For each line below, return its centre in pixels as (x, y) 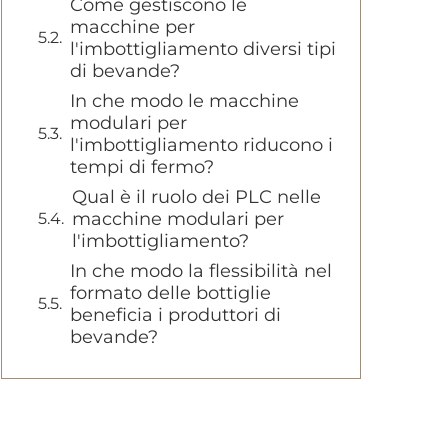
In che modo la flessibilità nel (201, 271)
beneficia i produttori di (175, 315)
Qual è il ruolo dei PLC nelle (196, 197)
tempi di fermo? (142, 167)
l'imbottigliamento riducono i (201, 145)
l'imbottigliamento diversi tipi (203, 49)
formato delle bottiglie (170, 293)
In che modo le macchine (184, 101)
